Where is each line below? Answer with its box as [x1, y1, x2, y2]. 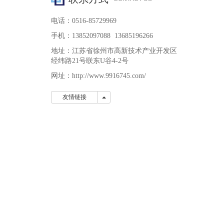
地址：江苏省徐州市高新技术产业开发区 [51, 47, 177, 54]
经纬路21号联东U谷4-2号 [51, 57, 128, 64]
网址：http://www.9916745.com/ [51, 72, 146, 79]
